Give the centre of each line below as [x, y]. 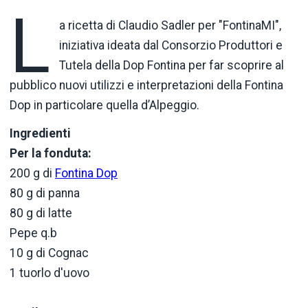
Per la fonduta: [51, 154]
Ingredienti [40, 134]
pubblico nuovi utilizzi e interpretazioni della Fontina [146, 86]
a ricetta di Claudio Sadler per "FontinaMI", [170, 26]
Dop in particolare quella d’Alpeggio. [104, 106]
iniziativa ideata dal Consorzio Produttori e [171, 46]
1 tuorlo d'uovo [49, 273]
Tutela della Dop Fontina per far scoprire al [172, 66]
